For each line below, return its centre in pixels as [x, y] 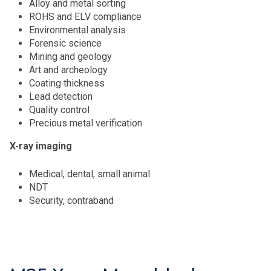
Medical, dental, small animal [90, 174]
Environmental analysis [77, 30]
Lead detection [61, 97]
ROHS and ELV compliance [85, 17]
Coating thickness [67, 83]
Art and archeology [68, 70]
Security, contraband [71, 201]
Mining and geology [70, 57]
